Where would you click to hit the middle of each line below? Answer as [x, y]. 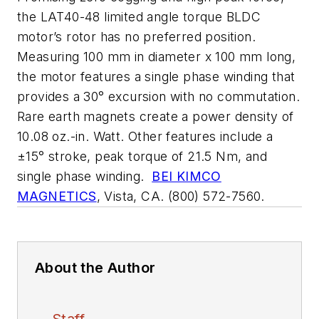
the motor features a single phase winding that [156, 77]
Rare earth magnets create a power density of [156, 116]
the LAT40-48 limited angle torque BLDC [139, 17]
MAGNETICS [57, 196]
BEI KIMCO [187, 176]
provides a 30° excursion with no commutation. [158, 96]
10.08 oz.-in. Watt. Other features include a [145, 136]
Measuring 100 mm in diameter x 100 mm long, [157, 57]
